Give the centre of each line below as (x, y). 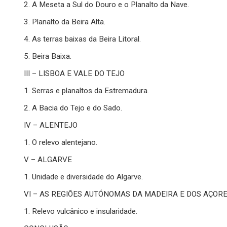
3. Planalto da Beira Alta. (65, 22)
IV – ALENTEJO (51, 125)
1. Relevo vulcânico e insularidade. (81, 212)
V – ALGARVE (48, 160)
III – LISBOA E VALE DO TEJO (74, 74)
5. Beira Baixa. (48, 56)
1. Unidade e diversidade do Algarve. (84, 177)
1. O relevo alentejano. (61, 143)
